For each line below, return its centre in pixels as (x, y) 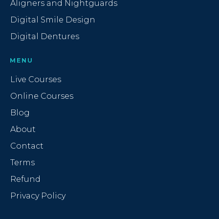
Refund (25, 179)
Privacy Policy (38, 196)
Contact (27, 146)
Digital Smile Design (53, 20)
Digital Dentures (45, 37)
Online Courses (42, 96)
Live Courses (36, 80)
